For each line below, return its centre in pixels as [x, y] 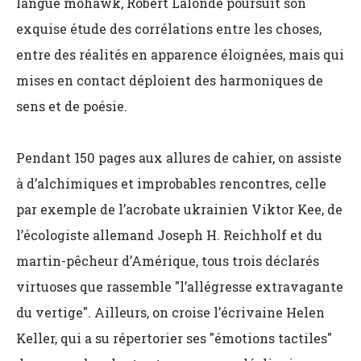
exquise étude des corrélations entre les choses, [169, 29]
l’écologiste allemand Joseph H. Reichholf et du [169, 235]
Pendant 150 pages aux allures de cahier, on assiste [179, 158]
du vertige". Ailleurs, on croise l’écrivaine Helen [170, 312]
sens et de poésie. [72, 106]
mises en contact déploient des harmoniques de [170, 80]
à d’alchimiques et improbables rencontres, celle [171, 183]
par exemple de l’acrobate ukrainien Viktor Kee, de [179, 209]
